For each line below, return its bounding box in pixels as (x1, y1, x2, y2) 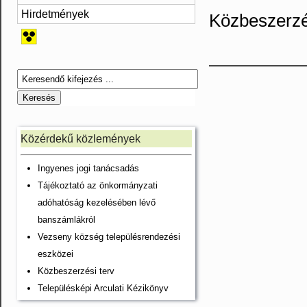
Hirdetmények (21, 8, 89, 20)
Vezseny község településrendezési (38, 232, 180, 242)
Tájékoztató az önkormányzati (38, 180, 158, 191)
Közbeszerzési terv (38, 266, 114, 276)
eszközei (38, 249, 73, 259)
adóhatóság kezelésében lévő (38, 197, 156, 208)
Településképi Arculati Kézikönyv (38, 283, 169, 293)
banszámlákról (38, 214, 95, 225)
